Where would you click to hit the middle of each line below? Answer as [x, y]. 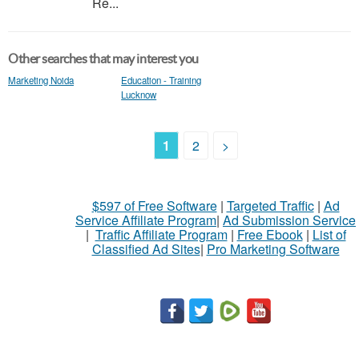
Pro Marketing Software [273, 249]
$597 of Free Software [154, 206]
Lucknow [139, 95]
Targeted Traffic [270, 206]
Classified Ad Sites [146, 249]
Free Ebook [270, 234]
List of [329, 234]
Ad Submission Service [289, 220]
